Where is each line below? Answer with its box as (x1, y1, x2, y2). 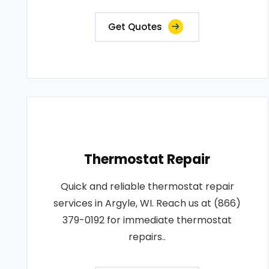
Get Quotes (108, 20, 163, 33)
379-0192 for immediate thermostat (62, 213, 232, 227)
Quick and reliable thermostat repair (60, 180, 234, 193)
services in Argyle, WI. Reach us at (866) (53, 196, 241, 210)
